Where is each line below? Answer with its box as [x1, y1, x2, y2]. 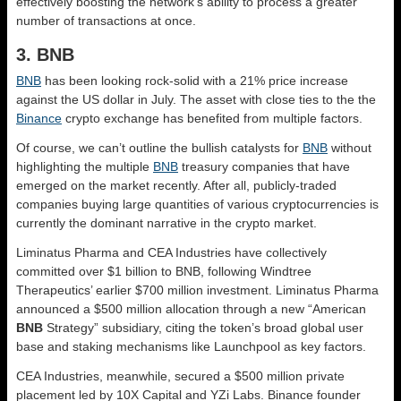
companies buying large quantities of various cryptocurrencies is [16, 196, 379, 211]
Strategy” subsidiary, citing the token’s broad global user [43, 320, 363, 335]
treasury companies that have [178, 158, 350, 174]
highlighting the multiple [16, 158, 153, 174]
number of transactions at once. [16, 13, 196, 28]
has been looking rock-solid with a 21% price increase [41, 73, 348, 88]
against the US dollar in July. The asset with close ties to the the [16, 91, 376, 107]
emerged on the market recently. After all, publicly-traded [16, 177, 337, 192]
